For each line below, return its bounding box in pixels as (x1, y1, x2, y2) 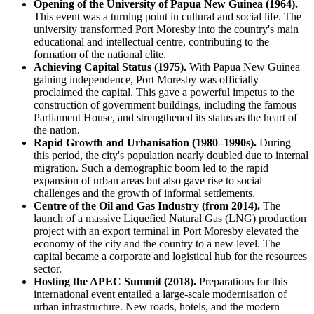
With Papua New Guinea (186, 60, 300, 73)
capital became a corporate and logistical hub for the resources (34, 250, 307, 262)
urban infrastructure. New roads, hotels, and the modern (34, 300, 280, 313)
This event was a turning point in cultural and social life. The (34, 10, 301, 22)
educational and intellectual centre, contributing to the (34, 35, 269, 48)
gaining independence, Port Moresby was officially (34, 73, 259, 86)
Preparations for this (196, 275, 287, 287)
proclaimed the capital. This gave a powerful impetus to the (34, 86, 294, 98)
